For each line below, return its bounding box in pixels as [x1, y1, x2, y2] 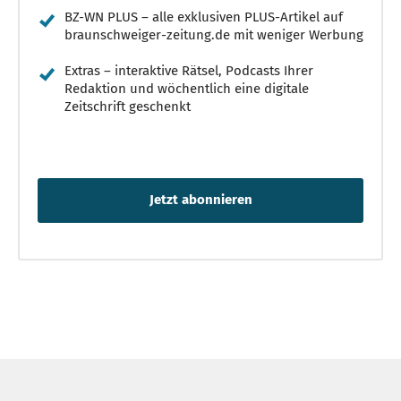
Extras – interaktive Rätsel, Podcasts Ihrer [64, 62, 313, 79]
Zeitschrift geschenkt [64, 98, 191, 115]
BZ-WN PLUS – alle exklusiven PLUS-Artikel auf [64, 8, 343, 25]
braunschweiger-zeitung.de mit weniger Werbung [64, 26, 363, 43]
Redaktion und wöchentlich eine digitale [64, 80, 309, 97]
